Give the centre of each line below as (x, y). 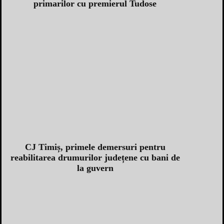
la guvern (95, 168)
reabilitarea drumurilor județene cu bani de (95, 157)
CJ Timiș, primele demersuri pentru (95, 147)
